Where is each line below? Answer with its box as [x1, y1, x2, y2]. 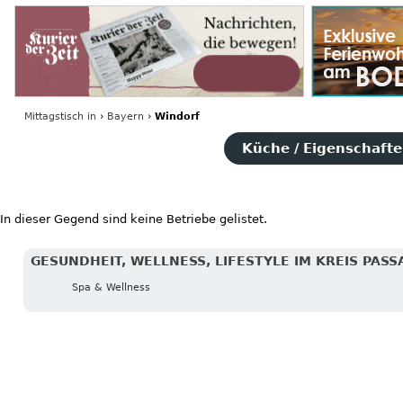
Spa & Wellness [72, 282, 151, 294]
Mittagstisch [23, 111, 84, 122]
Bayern [106, 111, 144, 122]
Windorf [154, 111, 200, 122]
